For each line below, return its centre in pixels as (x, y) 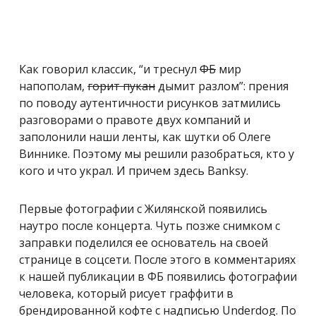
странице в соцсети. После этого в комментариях (157, 259)
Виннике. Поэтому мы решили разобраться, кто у (157, 153)
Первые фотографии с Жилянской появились (143, 208)
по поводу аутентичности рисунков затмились (150, 103)
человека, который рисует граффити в (126, 293)
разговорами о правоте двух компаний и (135, 120)
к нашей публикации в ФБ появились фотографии (158, 276)
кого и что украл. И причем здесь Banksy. (134, 170)
